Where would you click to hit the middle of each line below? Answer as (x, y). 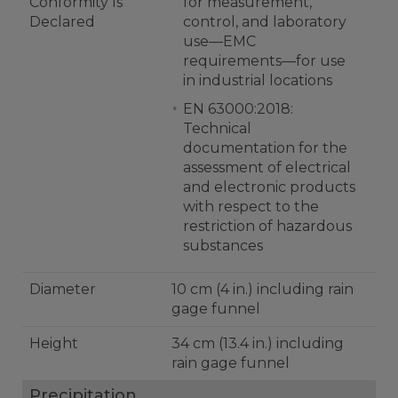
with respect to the (251, 207)
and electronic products (269, 187)
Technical (217, 128)
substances (223, 246)
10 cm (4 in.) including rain (263, 289)
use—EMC (219, 41)
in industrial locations (258, 80)
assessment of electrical (267, 167)
